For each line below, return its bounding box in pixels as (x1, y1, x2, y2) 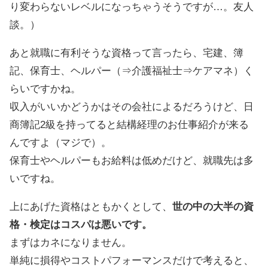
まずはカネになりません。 (10, 236, 132, 248)
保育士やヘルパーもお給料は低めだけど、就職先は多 (10, 154, 254, 166)
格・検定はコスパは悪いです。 (10, 218, 152, 230)
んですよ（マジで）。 (10, 136, 111, 148)
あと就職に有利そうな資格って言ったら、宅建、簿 (10, 47, 243, 59)
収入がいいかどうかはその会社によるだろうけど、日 (10, 100, 254, 112)
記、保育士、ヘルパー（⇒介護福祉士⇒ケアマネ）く (10, 65, 254, 77)
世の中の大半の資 (172, 200, 254, 212)
